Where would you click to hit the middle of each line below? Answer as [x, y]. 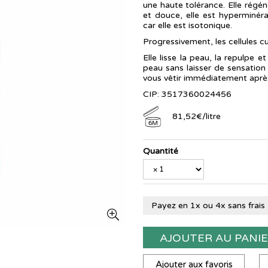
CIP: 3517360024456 [187, 94]
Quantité [161, 151]
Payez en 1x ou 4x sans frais [208, 206]
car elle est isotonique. [189, 25]
